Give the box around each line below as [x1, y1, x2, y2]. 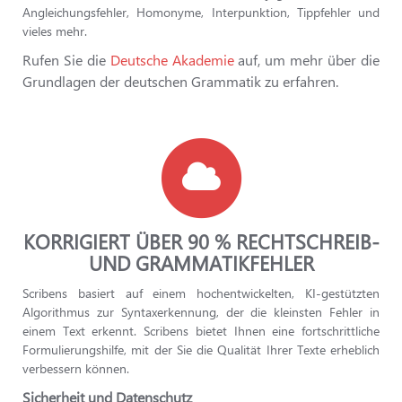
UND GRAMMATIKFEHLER [88, 249, 314, 276]
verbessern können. [22, 360, 129, 377]
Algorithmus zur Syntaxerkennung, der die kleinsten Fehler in [22, 303, 380, 320]
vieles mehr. [22, 22, 87, 39]
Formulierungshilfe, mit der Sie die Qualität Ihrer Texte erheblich [22, 341, 380, 358]
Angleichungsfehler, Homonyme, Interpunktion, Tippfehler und [22, 4, 380, 21]
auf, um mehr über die [233, 50, 380, 69]
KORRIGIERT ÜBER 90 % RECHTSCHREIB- [22, 228, 380, 255]
